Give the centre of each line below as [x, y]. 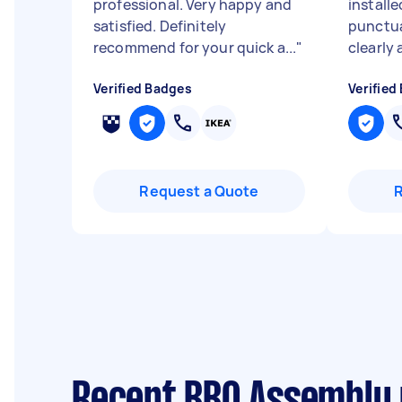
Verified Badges [143, 88]
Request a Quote [199, 191]
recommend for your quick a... [195, 48]
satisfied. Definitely [160, 26]
